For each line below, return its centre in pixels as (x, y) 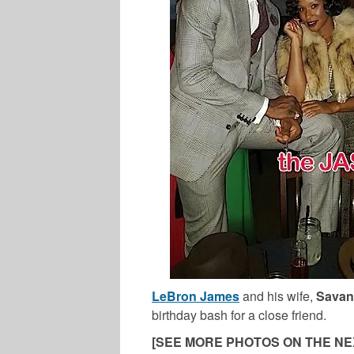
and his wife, (276, 296)
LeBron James (196, 296)
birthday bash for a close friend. (239, 314)
